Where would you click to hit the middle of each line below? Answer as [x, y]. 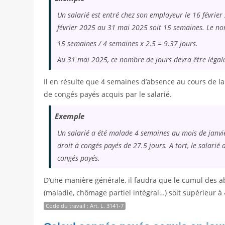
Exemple [70, 116]
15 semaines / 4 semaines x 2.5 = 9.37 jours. [128, 44]
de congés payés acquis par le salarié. [108, 94]
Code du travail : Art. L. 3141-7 [85, 206]
